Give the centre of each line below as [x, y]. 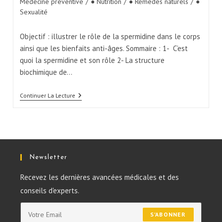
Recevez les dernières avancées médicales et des [100, 177]
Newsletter [49, 157]
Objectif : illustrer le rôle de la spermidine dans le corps [110, 36]
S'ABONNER [168, 214]
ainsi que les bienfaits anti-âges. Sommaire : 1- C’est [104, 48]
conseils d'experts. [50, 190]
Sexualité [33, 12]
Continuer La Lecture [47, 95]
